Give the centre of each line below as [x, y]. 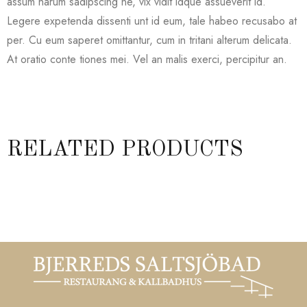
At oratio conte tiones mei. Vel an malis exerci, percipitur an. [147, 59]
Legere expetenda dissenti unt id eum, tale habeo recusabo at [152, 21]
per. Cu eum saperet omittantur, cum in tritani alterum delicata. [149, 40]
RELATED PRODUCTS [125, 150]
